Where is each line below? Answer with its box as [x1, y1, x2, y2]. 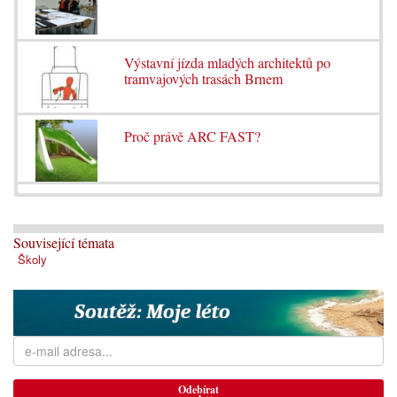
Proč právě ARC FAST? [123, 127, 261, 146]
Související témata [13, 232, 114, 252]
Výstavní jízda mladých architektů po [123, 53, 331, 73]
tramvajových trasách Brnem [123, 69, 283, 89]
